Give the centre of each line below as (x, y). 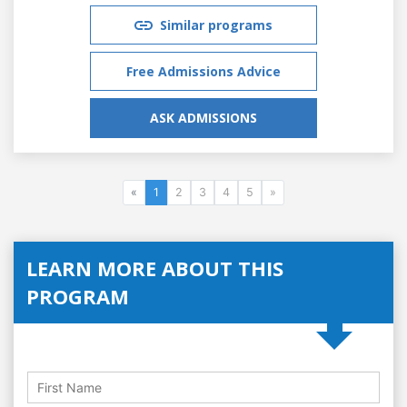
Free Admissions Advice (203, 71)
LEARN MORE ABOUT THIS (155, 268)
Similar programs (216, 25)
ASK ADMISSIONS (203, 117)
